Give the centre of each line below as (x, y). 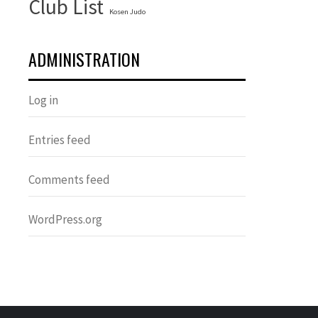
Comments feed (69, 180)
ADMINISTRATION (84, 59)
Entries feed (60, 140)
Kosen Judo (127, 12)
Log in (43, 100)
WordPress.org (65, 219)
